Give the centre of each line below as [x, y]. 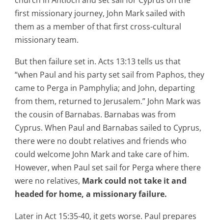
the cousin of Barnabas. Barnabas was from [95, 115]
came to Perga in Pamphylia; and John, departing [105, 88]
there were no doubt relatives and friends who [101, 141]
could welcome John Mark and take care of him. [102, 154]
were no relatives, [48, 181]
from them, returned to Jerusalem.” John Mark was [108, 101]
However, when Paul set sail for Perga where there [108, 168]
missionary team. [47, 40]
